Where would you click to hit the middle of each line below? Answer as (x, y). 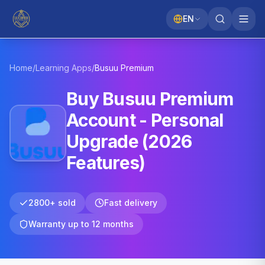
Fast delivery (131, 203)
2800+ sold (52, 203)
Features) (106, 163)
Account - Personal (145, 120)
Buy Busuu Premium (150, 99)
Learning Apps (64, 68)
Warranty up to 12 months (81, 224)
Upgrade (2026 (129, 141)
